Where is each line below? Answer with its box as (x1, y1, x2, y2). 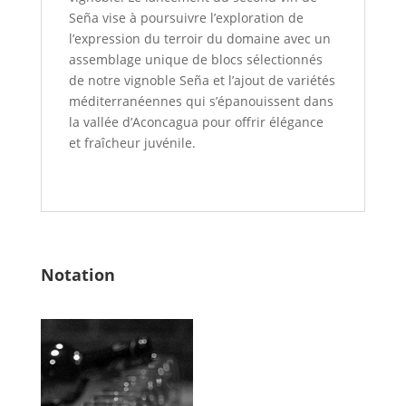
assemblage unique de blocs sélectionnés (68, 51, 323, 69)
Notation (40, 264, 115, 286)
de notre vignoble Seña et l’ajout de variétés (68, 72, 335, 90)
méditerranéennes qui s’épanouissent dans (68, 92, 333, 111)
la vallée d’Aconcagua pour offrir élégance (68, 113, 324, 131)
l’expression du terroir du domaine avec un (68, 30, 331, 48)
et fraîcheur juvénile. (68, 134, 196, 152)
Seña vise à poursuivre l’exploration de (68, 9, 304, 27)
